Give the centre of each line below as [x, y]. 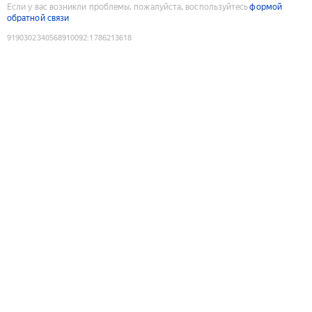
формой [266, 7]
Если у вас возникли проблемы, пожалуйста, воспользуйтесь [128, 7]
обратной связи [38, 18]
